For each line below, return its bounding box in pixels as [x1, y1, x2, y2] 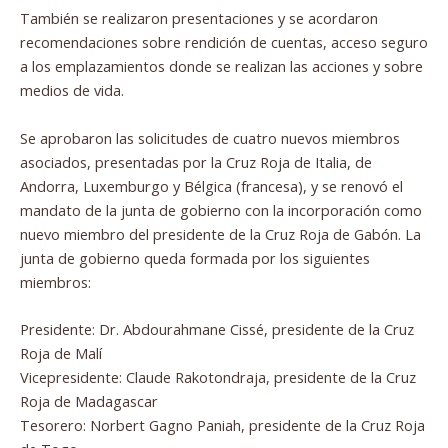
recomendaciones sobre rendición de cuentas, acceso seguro [20, 32, 428, 53]
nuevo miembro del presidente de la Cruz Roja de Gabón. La [20, 223, 421, 244]
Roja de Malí [20, 343, 102, 364]
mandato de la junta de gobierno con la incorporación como [20, 199, 422, 220]
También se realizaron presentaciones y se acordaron [20, 8, 378, 29]
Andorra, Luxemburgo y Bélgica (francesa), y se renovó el [20, 175, 403, 196]
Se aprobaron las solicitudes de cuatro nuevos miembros [20, 127, 400, 148]
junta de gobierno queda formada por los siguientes [20, 247, 370, 268]
